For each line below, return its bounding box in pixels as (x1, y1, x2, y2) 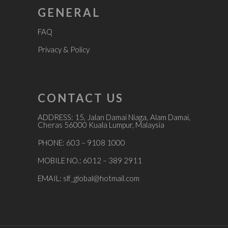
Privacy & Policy (38, 45, 90, 54)
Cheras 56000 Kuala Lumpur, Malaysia (38, 120, 164, 130)
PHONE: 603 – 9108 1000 (38, 138, 125, 148)
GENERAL (38, 6, 100, 20)
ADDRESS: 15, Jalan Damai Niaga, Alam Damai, (38, 112, 190, 122)
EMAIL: (38, 174, 63, 183)
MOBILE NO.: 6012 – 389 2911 (38, 156, 142, 165)
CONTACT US (38, 91, 124, 105)
